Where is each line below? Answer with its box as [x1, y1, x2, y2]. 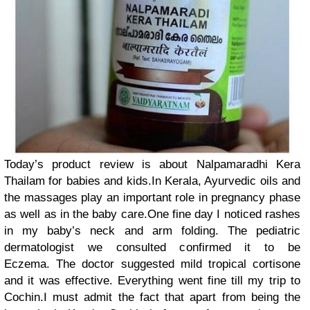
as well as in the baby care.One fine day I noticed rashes [4, 208, 300, 221]
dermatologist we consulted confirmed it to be [4, 241, 300, 255]
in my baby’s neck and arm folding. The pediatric [4, 224, 300, 238]
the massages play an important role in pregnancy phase [4, 191, 300, 205]
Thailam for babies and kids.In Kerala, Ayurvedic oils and [4, 174, 300, 188]
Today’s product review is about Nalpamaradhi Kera [4, 158, 300, 172]
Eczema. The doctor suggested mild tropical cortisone [4, 257, 300, 271]
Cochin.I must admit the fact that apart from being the [4, 291, 300, 304]
